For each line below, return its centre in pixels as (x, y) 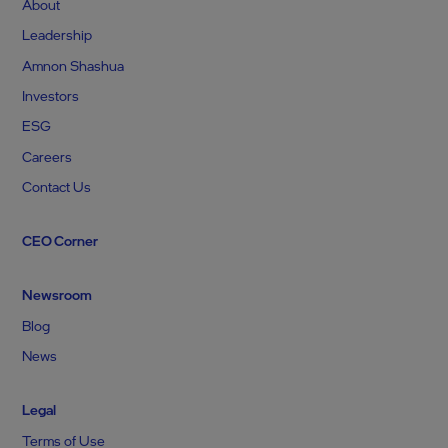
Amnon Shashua (73, 65)
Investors (51, 95)
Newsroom (57, 295)
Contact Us (57, 186)
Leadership (57, 35)
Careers (47, 156)
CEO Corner (60, 241)
